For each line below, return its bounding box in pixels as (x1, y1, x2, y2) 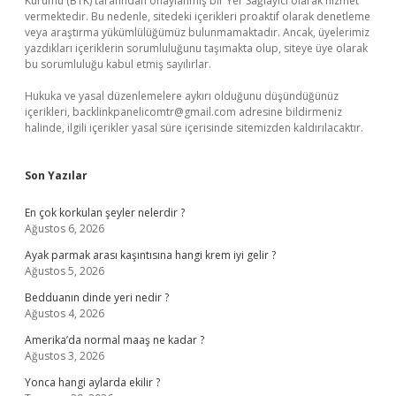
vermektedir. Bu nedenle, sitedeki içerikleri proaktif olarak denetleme (25, 9, 370, 24)
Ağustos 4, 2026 (25, 306, 104, 321)
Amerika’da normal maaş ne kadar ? (25, 332, 204, 347)
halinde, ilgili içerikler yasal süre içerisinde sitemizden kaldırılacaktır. (25, 120, 363, 135)
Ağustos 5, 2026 (25, 263, 104, 278)
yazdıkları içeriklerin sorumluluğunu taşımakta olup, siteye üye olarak (25, 41, 368, 56)
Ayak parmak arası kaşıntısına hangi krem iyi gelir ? (25, 247, 276, 263)
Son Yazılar (25, 168, 88, 183)
